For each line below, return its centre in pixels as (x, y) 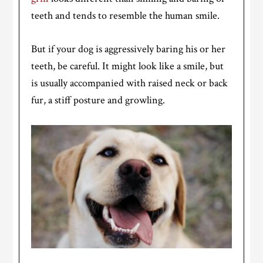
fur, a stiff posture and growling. (98, 100)
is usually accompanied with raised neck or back (130, 83)
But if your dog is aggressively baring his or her (129, 49)
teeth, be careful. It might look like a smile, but (128, 66)
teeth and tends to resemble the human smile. (126, 15)
